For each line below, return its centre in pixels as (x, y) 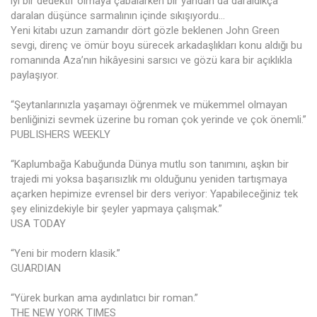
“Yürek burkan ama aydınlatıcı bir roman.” (104, 298)
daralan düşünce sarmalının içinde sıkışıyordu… (119, 16)
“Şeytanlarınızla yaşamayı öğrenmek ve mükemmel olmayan (149, 105)
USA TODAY (38, 224)
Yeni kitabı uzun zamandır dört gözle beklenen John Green (145, 31)
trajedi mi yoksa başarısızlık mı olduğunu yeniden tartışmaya (149, 179)
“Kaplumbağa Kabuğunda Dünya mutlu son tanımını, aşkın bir (150, 165)
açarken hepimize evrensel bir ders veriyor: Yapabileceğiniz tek (154, 194)
